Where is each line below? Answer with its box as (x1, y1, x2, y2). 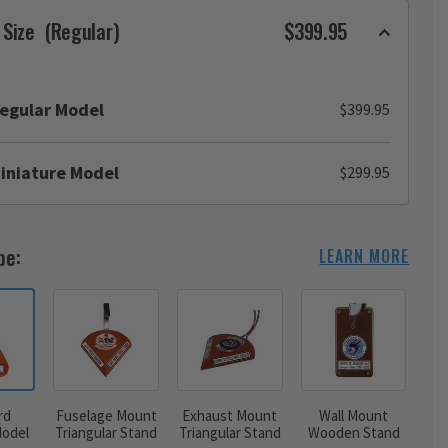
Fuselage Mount (55, 406, 157, 426)
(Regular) (44, 15, 120, 46)
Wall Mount (319, 406, 389, 426)
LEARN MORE (319, 244, 410, 269)
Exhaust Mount (182, 406, 278, 426)
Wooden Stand (307, 423, 400, 443)
